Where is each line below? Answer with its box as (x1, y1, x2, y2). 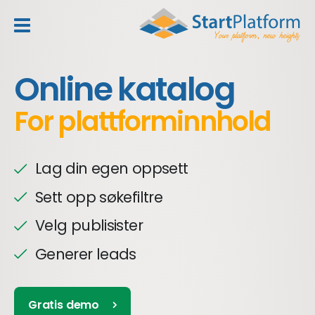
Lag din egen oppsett (35, 158, 188, 179)
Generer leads (35, 243, 136, 264)
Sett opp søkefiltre (35, 186, 163, 207)
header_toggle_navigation (21, 27, 194, 44)
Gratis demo (28, 296, 100, 313)
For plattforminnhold (14, 103, 271, 140)
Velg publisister (35, 215, 143, 236)
